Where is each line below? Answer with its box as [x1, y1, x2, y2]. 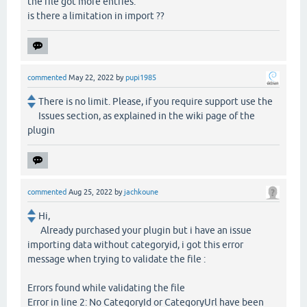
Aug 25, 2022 [69, 188, 112, 197]
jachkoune [124, 188, 158, 197]
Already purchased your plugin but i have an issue [38, 225, 251, 236]
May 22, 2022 [69, 73, 114, 82]
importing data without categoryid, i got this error [27, 239, 243, 251]
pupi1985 [125, 73, 156, 82]
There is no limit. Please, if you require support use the [38, 96, 273, 108]
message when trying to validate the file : [27, 254, 206, 265]
